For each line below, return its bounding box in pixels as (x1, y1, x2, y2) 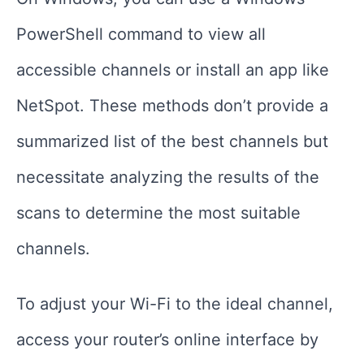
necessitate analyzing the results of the (16, 167, 319, 187)
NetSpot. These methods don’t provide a (16, 95, 328, 115)
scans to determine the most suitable (16, 202, 301, 223)
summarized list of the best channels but (16, 131, 328, 151)
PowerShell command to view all (16, 24, 266, 44)
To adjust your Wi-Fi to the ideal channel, (16, 293, 333, 314)
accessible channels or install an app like (16, 59, 329, 80)
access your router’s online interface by (16, 329, 318, 349)
